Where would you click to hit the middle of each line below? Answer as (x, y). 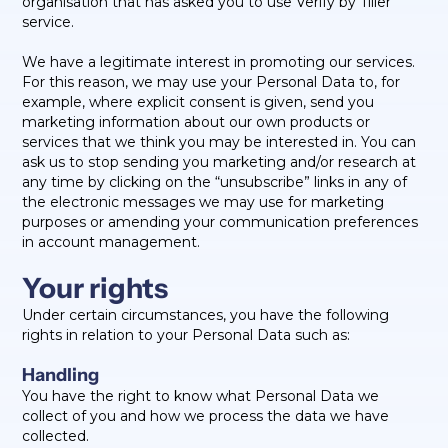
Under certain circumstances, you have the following (206, 315)
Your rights (95, 288)
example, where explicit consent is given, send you (198, 102)
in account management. (111, 242)
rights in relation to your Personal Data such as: (186, 335)
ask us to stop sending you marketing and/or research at (219, 162)
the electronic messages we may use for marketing (203, 202)
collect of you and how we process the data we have (206, 416)
